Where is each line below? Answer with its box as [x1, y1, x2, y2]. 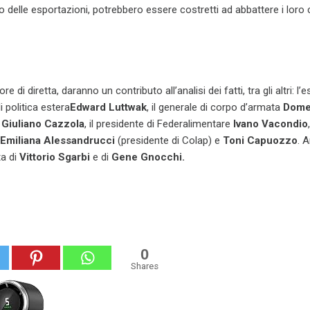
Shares [131, 261, 158, 272]
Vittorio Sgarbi [19, 151, 90, 164]
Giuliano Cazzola [1, 118, 84, 131]
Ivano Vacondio [233, 118, 308, 131]
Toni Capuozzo [223, 134, 298, 147]
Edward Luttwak [70, 101, 147, 114]
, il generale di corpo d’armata [147, 101, 283, 114]
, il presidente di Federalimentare [84, 118, 233, 131]
